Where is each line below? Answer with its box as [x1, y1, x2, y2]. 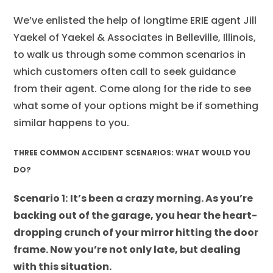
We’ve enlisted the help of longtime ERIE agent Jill [13, 13, 257, 27]
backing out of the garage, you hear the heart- [13, 208, 258, 222]
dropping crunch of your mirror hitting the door [13, 225, 259, 239]
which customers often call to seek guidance [13, 65, 236, 79]
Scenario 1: [13, 191, 68, 205]
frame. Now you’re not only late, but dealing [13, 243, 241, 257]
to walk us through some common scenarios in [13, 48, 246, 62]
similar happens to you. [13, 116, 130, 130]
